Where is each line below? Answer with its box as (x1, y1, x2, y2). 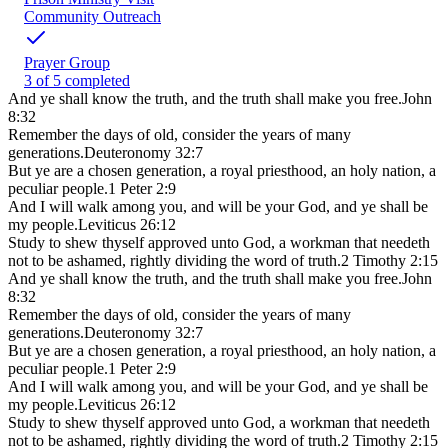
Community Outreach (24, 8, 161, 26)
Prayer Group (24, 54, 110, 72)
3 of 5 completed (24, 72, 130, 90)
